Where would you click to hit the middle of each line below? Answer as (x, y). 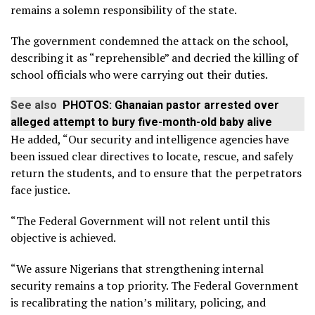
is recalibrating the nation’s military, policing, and (138, 302)
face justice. (40, 189)
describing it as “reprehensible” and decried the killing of (154, 57)
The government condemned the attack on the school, (149, 40)
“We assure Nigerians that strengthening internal (137, 268)
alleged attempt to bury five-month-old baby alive (141, 122)
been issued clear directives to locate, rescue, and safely (152, 156)
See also (34, 105)
